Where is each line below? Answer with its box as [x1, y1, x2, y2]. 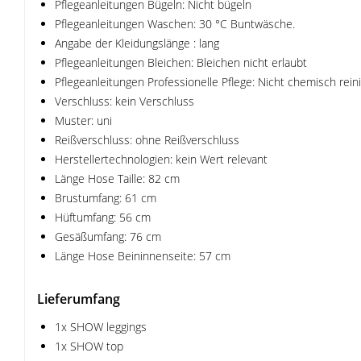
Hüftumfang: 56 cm [55, 210, 151, 225]
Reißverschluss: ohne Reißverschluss [55, 132, 239, 147]
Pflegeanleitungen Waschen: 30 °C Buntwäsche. [55, 16, 295, 31]
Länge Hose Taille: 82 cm [55, 171, 180, 186]
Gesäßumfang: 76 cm [55, 229, 161, 244]
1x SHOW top [55, 338, 123, 354]
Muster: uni [55, 113, 112, 128]
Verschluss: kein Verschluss [55, 93, 194, 109]
